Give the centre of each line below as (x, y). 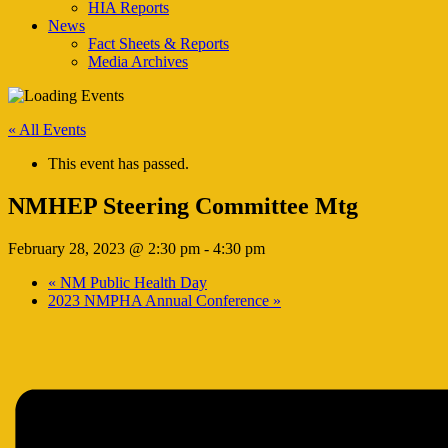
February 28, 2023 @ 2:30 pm (104, 248)
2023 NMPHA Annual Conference (160, 300)
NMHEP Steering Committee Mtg (183, 205)
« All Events (47, 129)
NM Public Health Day (131, 282)
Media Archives (138, 61)
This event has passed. (118, 163)
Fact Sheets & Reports (158, 43)
